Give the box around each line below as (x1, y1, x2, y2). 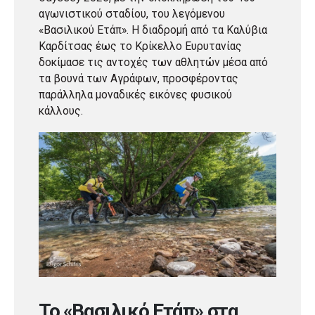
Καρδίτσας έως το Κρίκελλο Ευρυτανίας (39, 39, 242, 53)
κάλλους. (39, 104, 83, 117)
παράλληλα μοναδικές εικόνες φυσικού (39, 88, 232, 101)
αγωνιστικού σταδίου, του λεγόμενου (39, 7, 225, 20)
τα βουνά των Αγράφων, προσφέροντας (39, 72, 238, 85)
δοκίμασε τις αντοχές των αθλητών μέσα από (39, 56, 268, 69)
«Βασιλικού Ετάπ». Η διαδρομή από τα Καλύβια (39, 23, 267, 37)
